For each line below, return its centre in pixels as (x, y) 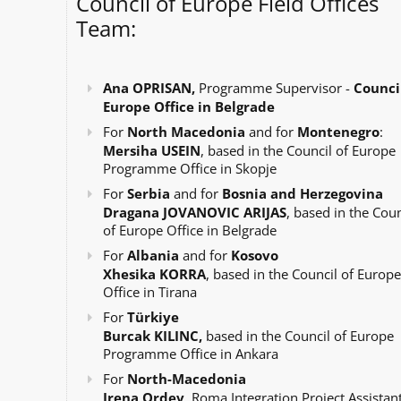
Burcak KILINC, (152, 336)
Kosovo (252, 255)
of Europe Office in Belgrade (189, 230)
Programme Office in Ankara (190, 354)
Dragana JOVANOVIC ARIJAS (194, 212)
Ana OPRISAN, (150, 88)
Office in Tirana (149, 292)
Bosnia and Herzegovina (302, 193)
